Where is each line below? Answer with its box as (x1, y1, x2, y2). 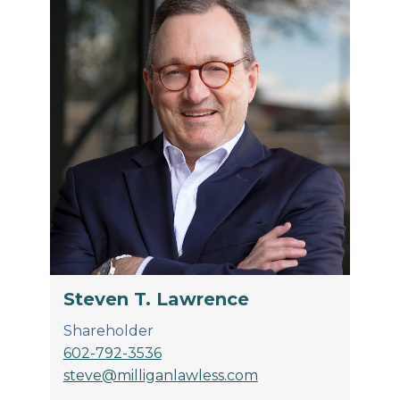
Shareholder (62, 321, 154, 339)
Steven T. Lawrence (62, 287, 249, 310)
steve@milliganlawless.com (62, 366, 258, 384)
